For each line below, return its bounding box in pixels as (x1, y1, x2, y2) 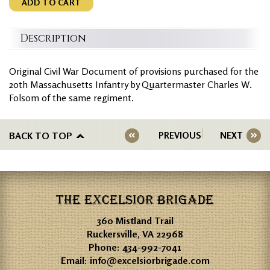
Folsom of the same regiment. (9, 91, 134, 104)
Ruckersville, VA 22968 (87, 227, 183, 240)
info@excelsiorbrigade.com (89, 254, 210, 266)
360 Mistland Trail (96, 214, 174, 227)
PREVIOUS (159, 129, 201, 141)
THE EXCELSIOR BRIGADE (56, 192, 214, 208)
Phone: (89, 240, 122, 253)
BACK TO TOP (9, 129, 72, 142)
